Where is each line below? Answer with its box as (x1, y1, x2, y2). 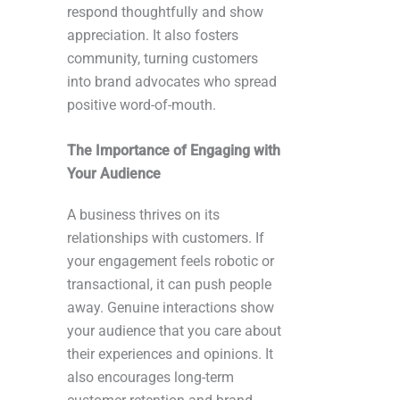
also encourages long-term (67, 369, 234, 387)
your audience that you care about (67, 322, 281, 340)
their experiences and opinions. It (67, 346, 273, 363)
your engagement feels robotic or (67, 253, 274, 271)
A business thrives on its (67, 206, 220, 224)
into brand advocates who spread (67, 73, 277, 91)
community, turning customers (67, 50, 258, 68)
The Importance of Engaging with (67, 142, 280, 160)
